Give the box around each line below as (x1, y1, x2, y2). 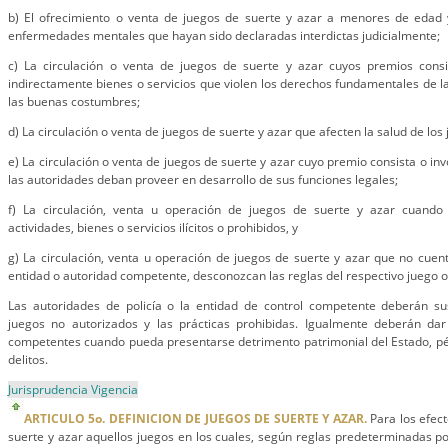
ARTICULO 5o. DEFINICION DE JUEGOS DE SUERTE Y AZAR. (24, 410, 367, 427)
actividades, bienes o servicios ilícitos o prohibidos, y (8, 219, 298, 236)
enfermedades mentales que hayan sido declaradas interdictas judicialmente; (8, 27, 440, 44)
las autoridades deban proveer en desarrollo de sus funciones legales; (8, 171, 398, 188)
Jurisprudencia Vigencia (8, 381, 138, 398)
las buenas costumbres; (8, 93, 140, 110)
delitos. (8, 351, 48, 368)
